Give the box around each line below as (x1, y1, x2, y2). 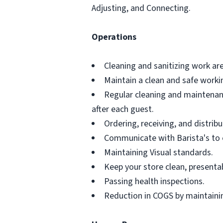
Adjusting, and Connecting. (92, 2, 191, 14)
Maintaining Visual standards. (104, 146, 213, 159)
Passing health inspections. (104, 175, 205, 188)
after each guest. (92, 103, 154, 115)
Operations (92, 31, 136, 43)
